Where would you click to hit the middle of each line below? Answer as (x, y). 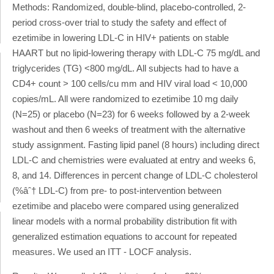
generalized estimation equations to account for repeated (124, 236)
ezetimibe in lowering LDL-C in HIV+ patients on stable (120, 37)
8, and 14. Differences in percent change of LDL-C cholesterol (135, 175)
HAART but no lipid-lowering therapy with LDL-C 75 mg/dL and (136, 53)
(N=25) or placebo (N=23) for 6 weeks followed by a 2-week (131, 114)
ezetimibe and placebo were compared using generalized (125, 206)
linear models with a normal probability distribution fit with (124, 221)
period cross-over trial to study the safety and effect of (119, 22)
